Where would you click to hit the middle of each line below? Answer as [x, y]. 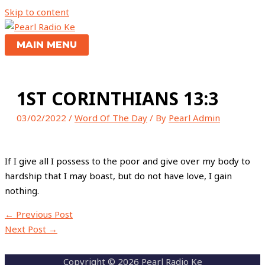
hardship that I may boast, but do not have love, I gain [118, 176]
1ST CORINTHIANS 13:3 [117, 98]
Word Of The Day [111, 118]
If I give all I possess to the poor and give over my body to [127, 161]
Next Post [27, 229]
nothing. [22, 190]
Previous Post [43, 214]
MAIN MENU [47, 45]
